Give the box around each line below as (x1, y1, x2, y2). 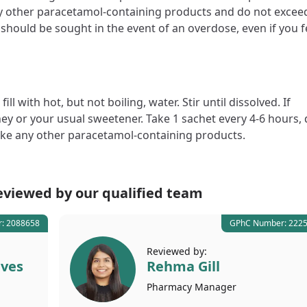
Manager (194, 280, 236, 293)
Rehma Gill (146, 256, 220, 275)
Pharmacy (146, 280, 195, 293)
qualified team (102, 184, 204, 202)
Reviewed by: (146, 244, 207, 258)
